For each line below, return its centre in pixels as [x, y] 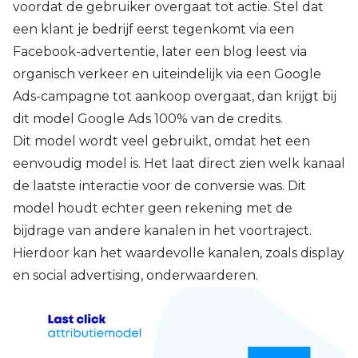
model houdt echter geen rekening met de [153, 208]
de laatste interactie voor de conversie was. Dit [159, 185]
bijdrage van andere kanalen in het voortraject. [162, 230]
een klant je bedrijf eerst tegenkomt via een [153, 29]
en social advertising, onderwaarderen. [135, 275]
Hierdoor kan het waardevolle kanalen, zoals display [179, 253]
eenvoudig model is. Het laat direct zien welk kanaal [179, 163]
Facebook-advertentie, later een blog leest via [160, 51]
